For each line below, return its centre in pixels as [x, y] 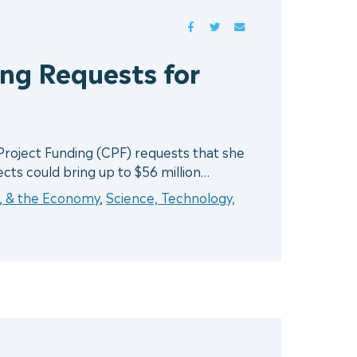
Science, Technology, [171, 197]
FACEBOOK [226, 25]
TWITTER [247, 25]
